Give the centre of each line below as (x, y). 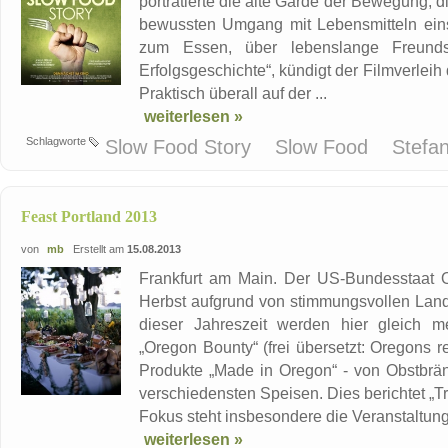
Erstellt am (97, 249)
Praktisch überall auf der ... (233, 93)
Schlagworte (57, 141)
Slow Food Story (181, 147)
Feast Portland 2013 (89, 217)
